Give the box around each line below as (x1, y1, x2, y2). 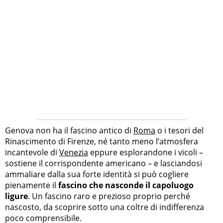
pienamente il (5, 179, 58, 191)
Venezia (59, 146, 88, 158)
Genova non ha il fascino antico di (5, 124, 133, 136)
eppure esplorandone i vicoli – (88, 146, 203, 158)
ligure (5, 190, 28, 202)
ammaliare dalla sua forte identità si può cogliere (5, 168, 189, 180)
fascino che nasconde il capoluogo (58, 179, 194, 191)
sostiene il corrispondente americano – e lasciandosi (5, 157, 202, 169)
